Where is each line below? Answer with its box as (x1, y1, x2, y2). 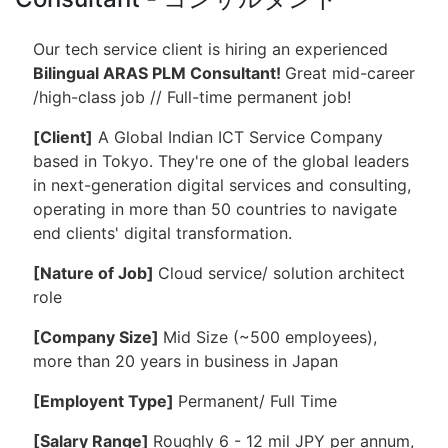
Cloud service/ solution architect (158, 262, 405, 283)
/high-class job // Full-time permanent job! (33, 86, 351, 107)
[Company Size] (33, 326, 163, 347)
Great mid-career (285, 62, 415, 83)
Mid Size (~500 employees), (163, 326, 377, 347)
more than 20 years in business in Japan (33, 350, 354, 371)
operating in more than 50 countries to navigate (33, 198, 397, 219)
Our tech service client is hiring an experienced (33, 38, 388, 59)
